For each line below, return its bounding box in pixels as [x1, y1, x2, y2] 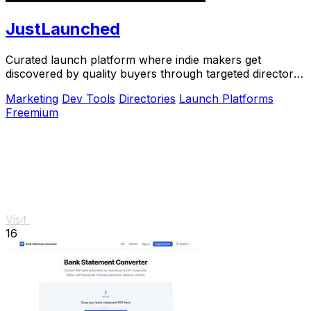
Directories [119, 92, 176, 106]
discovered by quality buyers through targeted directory [6, 67, 300, 81]
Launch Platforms [179, 92, 274, 106]
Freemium [6, 106, 58, 120]
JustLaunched [6, 19, 120, 40]
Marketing [6, 92, 58, 106]
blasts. [6, 81, 39, 95]
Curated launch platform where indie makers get [6, 53, 261, 67]
